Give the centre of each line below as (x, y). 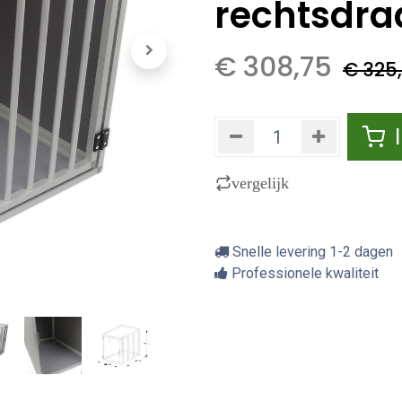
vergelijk (260, 183)
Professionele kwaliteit (303, 273)
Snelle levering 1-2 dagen (311, 252)
